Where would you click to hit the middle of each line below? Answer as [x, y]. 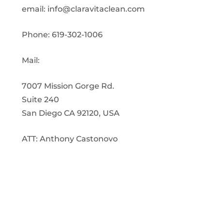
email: [34, 9]
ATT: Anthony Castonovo [70, 139]
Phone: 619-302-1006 [62, 35]
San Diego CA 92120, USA [70, 113]
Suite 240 [40, 99]
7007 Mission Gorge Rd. [68, 86]
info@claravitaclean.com [96, 9]
